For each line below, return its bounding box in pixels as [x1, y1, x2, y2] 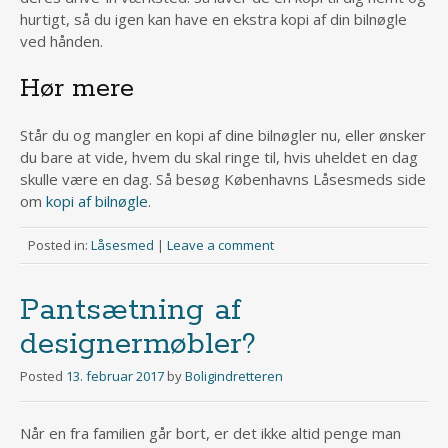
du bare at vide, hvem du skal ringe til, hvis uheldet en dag [20, 147, 418, 167]
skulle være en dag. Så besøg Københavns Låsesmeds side [20, 169, 426, 189]
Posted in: [28, 236, 91, 254]
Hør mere [20, 71, 134, 105]
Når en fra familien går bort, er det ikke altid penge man [20, 423, 401, 443]
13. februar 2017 [66, 367, 164, 385]
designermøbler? [20, 325, 256, 364]
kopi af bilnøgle [46, 191, 148, 211]
